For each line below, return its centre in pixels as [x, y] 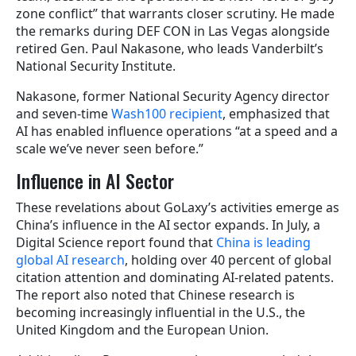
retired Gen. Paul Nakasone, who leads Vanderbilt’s [170, 49]
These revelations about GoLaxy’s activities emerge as [178, 208]
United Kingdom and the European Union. [142, 330]
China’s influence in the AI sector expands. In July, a [168, 225]
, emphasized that [276, 114]
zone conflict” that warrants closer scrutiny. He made [175, 14]
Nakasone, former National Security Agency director [173, 97]
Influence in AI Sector [95, 181]
